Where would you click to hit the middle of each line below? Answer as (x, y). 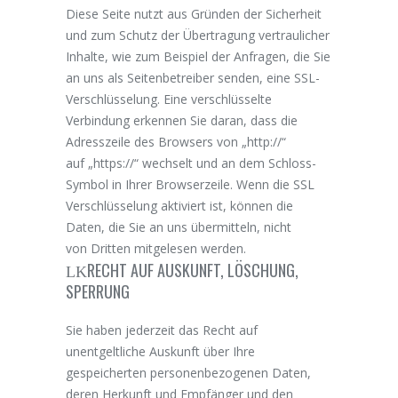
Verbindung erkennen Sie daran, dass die (182, 120)
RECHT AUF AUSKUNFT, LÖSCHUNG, (193, 270)
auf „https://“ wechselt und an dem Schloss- (191, 163)
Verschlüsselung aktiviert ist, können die (179, 205)
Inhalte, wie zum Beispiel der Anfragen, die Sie (198, 56)
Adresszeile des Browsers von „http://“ (176, 141)
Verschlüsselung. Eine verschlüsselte (169, 99)
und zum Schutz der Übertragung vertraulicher (198, 35)
